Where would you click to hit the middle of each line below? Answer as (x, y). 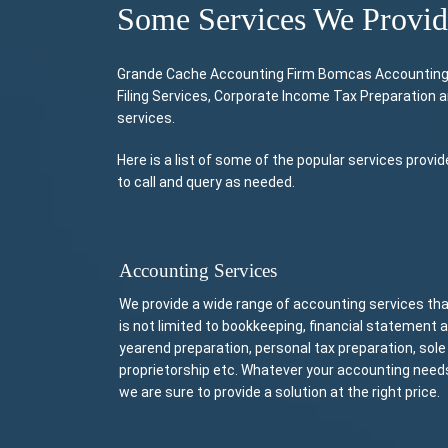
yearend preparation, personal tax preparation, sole (282, 348)
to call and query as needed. (206, 182)
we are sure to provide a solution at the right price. (279, 392)
